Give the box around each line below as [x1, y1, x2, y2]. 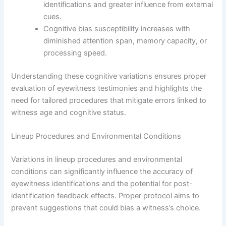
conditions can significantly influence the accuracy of [11, 167, 193, 176]
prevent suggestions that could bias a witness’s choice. [11, 203, 201, 212]
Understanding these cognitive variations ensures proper [11, 71, 207, 81]
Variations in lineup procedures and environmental [11, 155, 183, 164]
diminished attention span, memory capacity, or [43, 36, 207, 45]
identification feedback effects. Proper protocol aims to [11, 191, 200, 200]
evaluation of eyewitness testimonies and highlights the [11, 83, 202, 93]
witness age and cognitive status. [11, 107, 127, 117]
